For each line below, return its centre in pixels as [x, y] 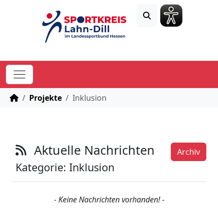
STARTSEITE [39, 97]
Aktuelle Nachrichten [95, 150]
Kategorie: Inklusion [65, 167]
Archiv [189, 152]
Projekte [45, 98]
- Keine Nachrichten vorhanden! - [109, 199]
